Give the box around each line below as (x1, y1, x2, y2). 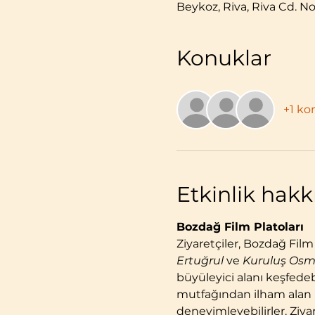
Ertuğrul (176, 254, 224, 267)
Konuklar (176, 45, 271, 71)
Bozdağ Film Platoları (176, 220, 304, 233)
